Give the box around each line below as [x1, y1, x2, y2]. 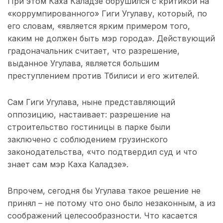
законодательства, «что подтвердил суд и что [7, 147, 197, 157]
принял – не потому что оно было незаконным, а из [7, 198, 216, 209]
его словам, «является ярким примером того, [7, 21, 190, 31]
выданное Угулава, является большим [7, 58, 159, 69]
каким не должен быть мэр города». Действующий [7, 33, 215, 44]
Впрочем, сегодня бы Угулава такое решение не [7, 186, 201, 196]
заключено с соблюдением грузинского [7, 134, 168, 145]
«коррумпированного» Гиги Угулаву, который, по [7, 8, 207, 19]
